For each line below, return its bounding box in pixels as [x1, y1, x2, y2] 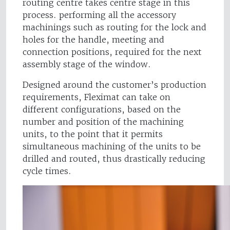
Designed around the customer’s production [23, 80, 206, 90]
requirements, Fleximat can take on [23, 92, 170, 103]
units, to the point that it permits [23, 129, 163, 140]
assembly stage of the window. [23, 59, 151, 70]
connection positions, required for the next [23, 47, 202, 57]
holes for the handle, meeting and [23, 34, 164, 45]
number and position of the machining [23, 117, 184, 127]
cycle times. [23, 166, 71, 177]
